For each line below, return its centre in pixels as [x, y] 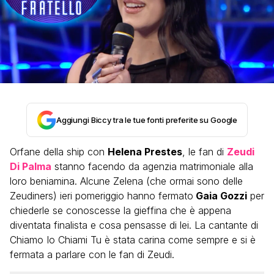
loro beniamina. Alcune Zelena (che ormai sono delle [126, 181]
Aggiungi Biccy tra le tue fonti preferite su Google [147, 120]
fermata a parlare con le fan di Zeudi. [92, 254]
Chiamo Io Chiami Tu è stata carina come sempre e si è [133, 240]
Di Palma [31, 166]
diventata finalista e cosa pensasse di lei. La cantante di [134, 225]
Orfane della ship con [59, 152]
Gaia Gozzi [220, 196]
